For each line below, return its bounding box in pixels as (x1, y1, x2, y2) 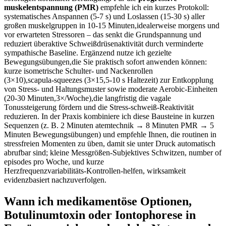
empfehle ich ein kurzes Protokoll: (98, 3, 209, 12)
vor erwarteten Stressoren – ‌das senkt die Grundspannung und (4, 30, 201, 39)
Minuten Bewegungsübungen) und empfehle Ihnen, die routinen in (4, 130, 216, 139)
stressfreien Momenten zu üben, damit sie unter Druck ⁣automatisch (4, 139, 215, 148)
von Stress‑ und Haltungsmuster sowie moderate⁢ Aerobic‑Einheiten (4, 85, 217, 94)
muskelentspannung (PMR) (4, 3, 98, 12)
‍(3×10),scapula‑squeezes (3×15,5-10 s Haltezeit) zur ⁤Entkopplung (4, 76, 213, 85)
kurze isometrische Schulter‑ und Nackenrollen (4, 67, 153, 76)
